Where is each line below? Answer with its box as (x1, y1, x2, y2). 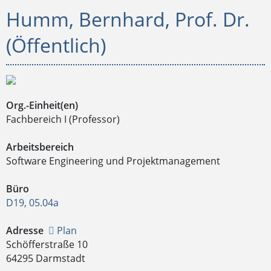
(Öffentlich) (6, 32, 106, 58)
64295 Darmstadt (6, 252, 85, 265)
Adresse (6, 224, 44, 237)
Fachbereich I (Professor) (6, 113, 120, 126)
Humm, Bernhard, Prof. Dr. (6, 6, 250, 32)
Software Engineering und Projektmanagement (6, 154, 220, 168)
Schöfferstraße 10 (6, 238, 88, 251)
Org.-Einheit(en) (6, 99, 78, 112)
